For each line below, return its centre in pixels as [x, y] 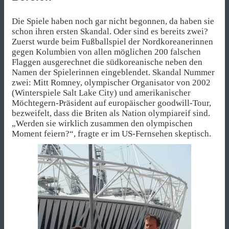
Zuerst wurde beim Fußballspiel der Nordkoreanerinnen [112, 42]
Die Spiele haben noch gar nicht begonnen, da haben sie [113, 21]
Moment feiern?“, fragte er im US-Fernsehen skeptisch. [111, 134]
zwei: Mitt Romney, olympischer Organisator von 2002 [111, 83]
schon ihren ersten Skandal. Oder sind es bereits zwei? [110, 32]
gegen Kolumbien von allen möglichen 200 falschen [106, 52]
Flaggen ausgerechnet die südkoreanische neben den [107, 62]
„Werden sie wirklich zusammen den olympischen [102, 124]
